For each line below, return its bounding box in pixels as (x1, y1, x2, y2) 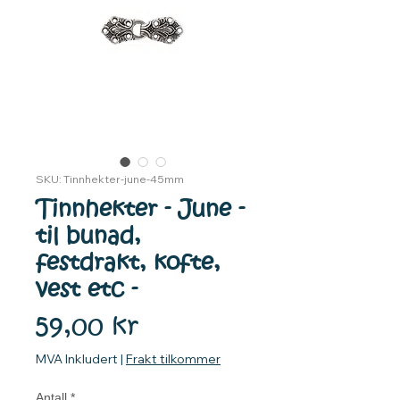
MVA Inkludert (36, 351, 118, 368)
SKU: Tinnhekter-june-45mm (36, 172, 184, 187)
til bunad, (36, 221, 141, 253)
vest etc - (36, 274, 137, 306)
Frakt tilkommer (126, 351, 221, 368)
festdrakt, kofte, (36, 247, 221, 279)
